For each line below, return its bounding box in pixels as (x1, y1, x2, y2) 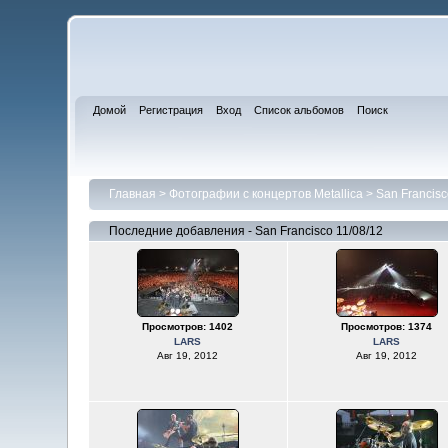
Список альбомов (254, 104, 345, 116)
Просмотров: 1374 (341, 321, 432, 332)
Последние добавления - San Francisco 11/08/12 (108, 224, 383, 238)
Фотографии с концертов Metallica (168, 187, 363, 201)
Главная (108, 187, 156, 201)
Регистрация (139, 104, 204, 116)
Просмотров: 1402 (142, 321, 233, 332)
